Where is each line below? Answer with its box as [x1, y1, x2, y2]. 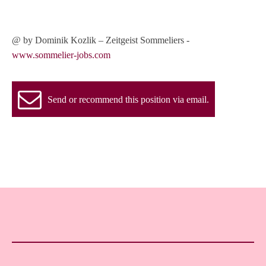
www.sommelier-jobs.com [12, 50, 110, 60]
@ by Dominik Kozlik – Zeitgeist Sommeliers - [12, 35, 189, 45]
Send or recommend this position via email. [47, 94, 209, 104]
